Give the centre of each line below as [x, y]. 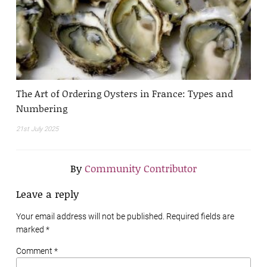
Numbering [42, 108]
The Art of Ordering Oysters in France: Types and [125, 93]
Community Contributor [141, 168]
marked [31, 229]
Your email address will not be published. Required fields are [125, 216]
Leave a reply [47, 193]
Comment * [37, 251]
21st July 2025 [37, 129]
